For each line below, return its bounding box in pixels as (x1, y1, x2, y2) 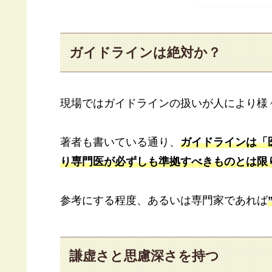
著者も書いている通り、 (60, 136, 180, 149)
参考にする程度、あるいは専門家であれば (60, 194, 268, 207)
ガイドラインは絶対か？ (69, 44, 222, 60)
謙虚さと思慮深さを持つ (69, 248, 220, 263)
